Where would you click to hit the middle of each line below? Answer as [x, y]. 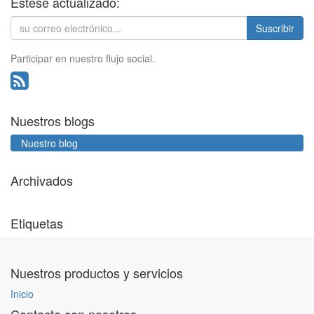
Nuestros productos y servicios [97, 273]
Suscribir [275, 28]
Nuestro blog [49, 143]
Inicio [22, 294]
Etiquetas [37, 223]
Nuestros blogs [53, 121]
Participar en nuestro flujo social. [83, 58]
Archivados [42, 180]
